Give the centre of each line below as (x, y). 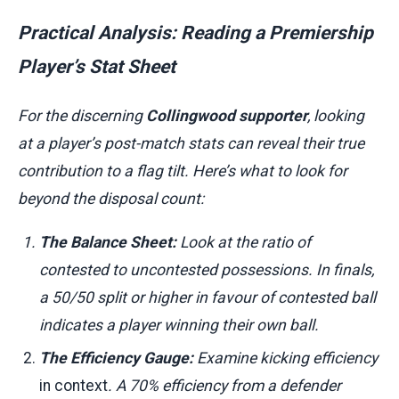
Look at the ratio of (244, 243)
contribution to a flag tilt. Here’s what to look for (183, 171)
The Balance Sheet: (108, 243)
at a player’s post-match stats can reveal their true (191, 144)
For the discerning (82, 116)
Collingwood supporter (227, 116)
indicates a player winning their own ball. (179, 326)
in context (73, 386)
